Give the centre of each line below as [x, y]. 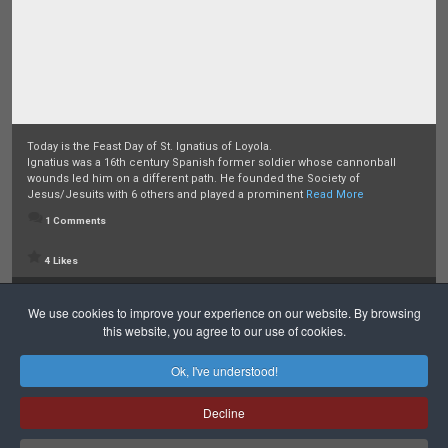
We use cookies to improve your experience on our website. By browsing [224, 312]
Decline [224, 412]
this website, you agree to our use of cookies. [224, 330]
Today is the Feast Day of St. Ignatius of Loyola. [149, 146]
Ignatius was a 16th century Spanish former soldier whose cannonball [211, 162]
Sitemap [391, 437]
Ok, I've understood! [224, 370]
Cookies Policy [294, 437]
